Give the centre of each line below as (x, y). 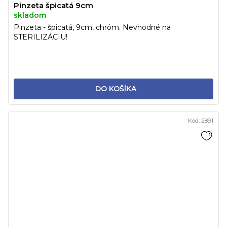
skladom (30, 15)
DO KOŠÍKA (116, 89)
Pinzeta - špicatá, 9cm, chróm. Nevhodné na (92, 28)
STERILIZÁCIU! (41, 37)
